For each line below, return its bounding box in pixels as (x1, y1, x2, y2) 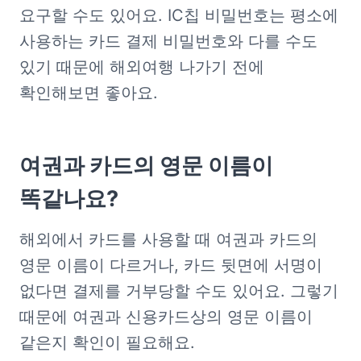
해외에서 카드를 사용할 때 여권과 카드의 (19, 230, 317, 249)
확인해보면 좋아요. (19, 83, 158, 102)
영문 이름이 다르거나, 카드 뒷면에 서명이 (19, 255, 322, 275)
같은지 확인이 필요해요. (19, 333, 195, 352)
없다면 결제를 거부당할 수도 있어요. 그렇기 (19, 281, 338, 301)
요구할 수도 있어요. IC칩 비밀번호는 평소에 (19, 6, 338, 25)
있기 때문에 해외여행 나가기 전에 (19, 57, 264, 77)
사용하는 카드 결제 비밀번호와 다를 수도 (19, 31, 317, 51)
